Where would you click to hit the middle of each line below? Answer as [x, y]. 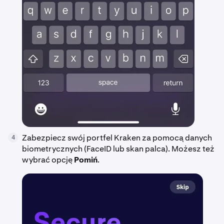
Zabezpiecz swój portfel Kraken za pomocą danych [117, 138]
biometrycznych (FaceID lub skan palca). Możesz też [118, 149]
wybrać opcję [48, 160]
